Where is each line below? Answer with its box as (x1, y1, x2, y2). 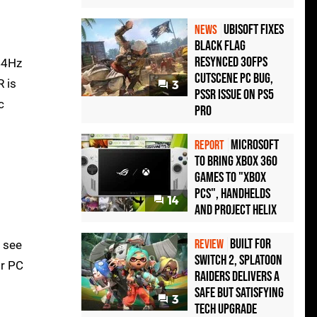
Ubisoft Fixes (224, 21, 284, 39)
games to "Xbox (195, 169, 266, 187)
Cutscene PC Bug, (195, 70, 273, 88)
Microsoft (231, 137, 279, 154)
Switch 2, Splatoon (195, 252, 282, 270)
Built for (230, 236, 271, 253)
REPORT (195, 138, 224, 154)
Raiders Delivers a (195, 268, 279, 286)
